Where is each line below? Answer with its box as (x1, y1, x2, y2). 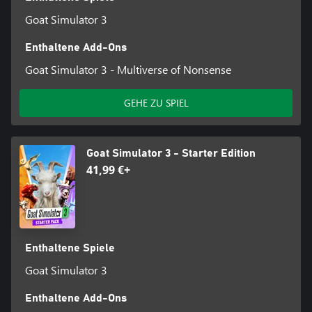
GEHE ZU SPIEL (123, 96, 189, 110)
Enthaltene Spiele (24, 242, 115, 254)
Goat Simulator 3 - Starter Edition (86, 148, 256, 159)
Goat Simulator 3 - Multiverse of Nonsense (24, 62, 231, 77)
